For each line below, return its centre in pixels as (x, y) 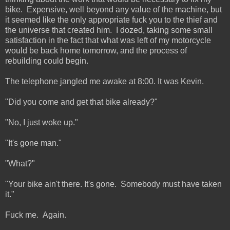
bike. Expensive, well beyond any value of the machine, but (113, 9)
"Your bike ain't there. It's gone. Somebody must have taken (113, 184)
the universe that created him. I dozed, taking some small (109, 30)
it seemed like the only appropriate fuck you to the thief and (111, 20)
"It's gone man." (33, 143)
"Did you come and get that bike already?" (81, 102)
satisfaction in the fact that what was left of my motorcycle (108, 40)
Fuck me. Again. (36, 215)
